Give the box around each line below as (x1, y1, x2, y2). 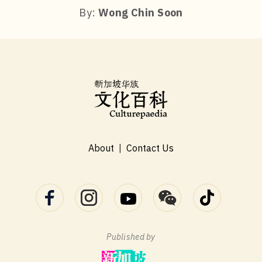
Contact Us (126, 142, 174, 154)
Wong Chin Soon (98, 5, 183, 19)
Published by (106, 231, 156, 242)
